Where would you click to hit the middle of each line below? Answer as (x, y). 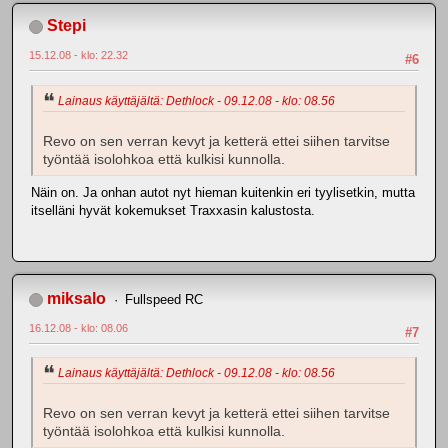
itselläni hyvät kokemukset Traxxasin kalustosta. (173, 210)
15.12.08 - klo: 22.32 (78, 55)
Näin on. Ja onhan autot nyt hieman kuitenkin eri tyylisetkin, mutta (223, 192)
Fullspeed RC (163, 299)
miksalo (76, 298)
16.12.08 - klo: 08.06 (78, 327)
